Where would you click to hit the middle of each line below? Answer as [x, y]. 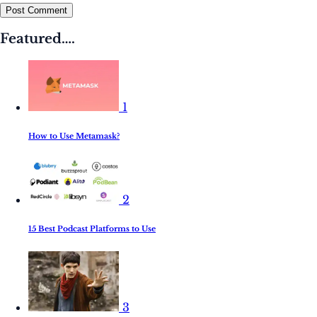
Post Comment [36, 10]
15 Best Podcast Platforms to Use [92, 229]
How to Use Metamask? [74, 137]
